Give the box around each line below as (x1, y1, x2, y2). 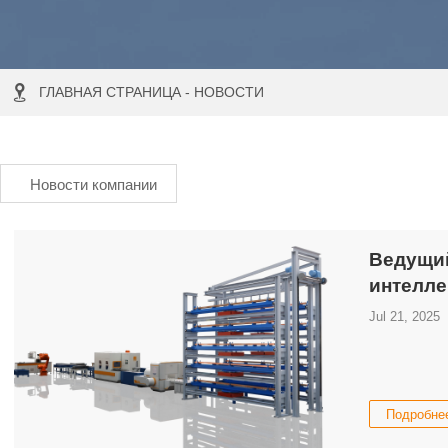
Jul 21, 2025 (369, 308, 441, 324)
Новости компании (29, 176, 157, 194)
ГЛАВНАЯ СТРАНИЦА (38, 84, 181, 101)
